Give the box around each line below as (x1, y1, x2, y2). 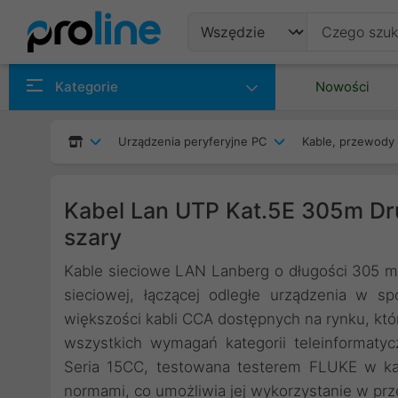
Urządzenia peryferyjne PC (118, 134, 267, 148)
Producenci (201, 107, 298, 129)
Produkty (201, 64, 278, 85)
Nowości (315, 78, 370, 95)
